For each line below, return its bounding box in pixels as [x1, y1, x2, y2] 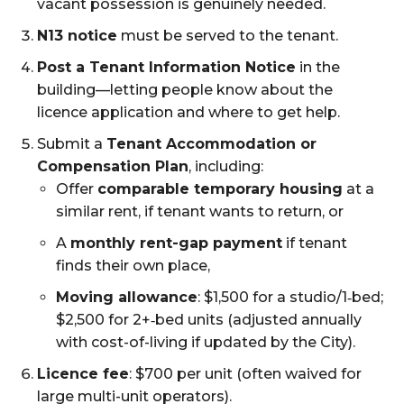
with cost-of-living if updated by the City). [56, 333, 359, 351]
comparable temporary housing [97, 179, 343, 197]
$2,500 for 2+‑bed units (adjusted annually [56, 310, 362, 328]
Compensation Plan [37, 157, 188, 175]
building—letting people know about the [37, 80, 333, 98]
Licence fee [37, 364, 129, 382]
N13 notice [37, 26, 117, 44]
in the [296, 58, 340, 76]
